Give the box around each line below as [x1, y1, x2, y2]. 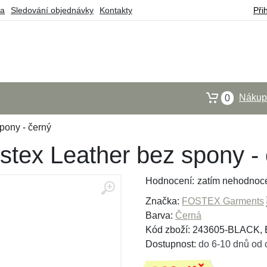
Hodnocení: [145, 176, 194, 186]
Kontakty [100, 5, 132, 15]
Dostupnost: [145, 239, 198, 249]
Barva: [145, 210, 175, 221]
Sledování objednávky [11, 5, 94, 15]
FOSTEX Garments [182, 196, 264, 206]
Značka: [145, 196, 182, 206]
